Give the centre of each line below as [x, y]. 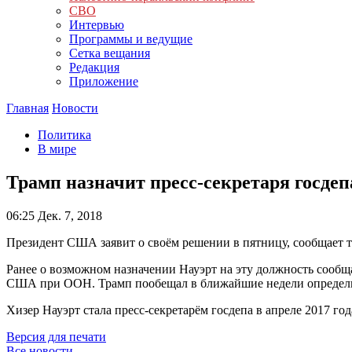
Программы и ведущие [131, 39]
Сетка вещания [110, 53]
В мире [57, 149]
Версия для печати [56, 336]
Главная [27, 108]
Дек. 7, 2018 [68, 215]
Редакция [94, 67]
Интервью [97, 25]
